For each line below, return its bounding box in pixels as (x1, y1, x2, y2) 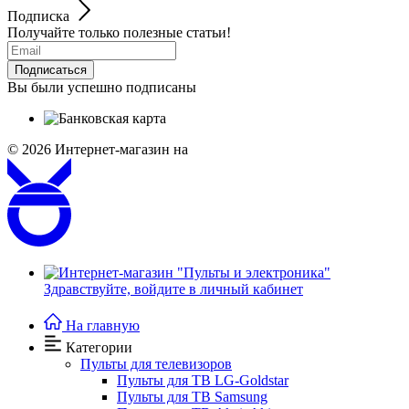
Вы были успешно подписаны (7, 79, 196, 95)
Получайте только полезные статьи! (7, 24, 231, 40)
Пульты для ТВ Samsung (117, 389, 267, 404)
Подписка (7, 7, 69, 24)
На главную (66, 318, 140, 333)
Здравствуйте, (44, 281, 134, 297)
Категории (66, 340, 132, 355)
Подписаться (15, 62, 87, 77)
